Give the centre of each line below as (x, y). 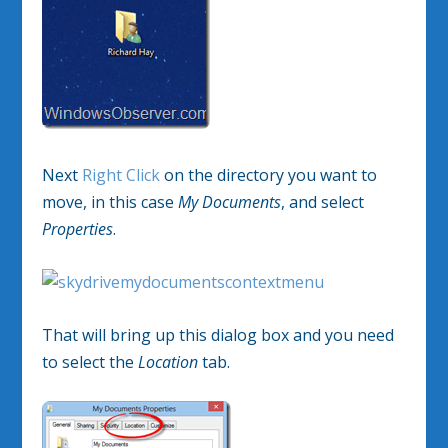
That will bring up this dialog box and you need (218, 334)
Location (166, 361)
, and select (323, 202)
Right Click (121, 175)
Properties (78, 229)
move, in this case (110, 202)
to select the (88, 361)
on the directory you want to (269, 175)
